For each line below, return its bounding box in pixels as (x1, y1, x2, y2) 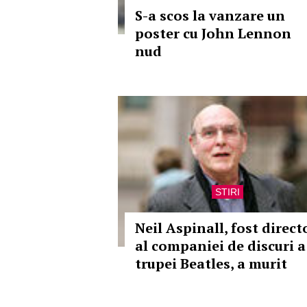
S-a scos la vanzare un (135, 6, 285, 25)
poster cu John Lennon (135, 24, 291, 42)
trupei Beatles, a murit (135, 254, 287, 273)
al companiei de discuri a (135, 236, 306, 255)
